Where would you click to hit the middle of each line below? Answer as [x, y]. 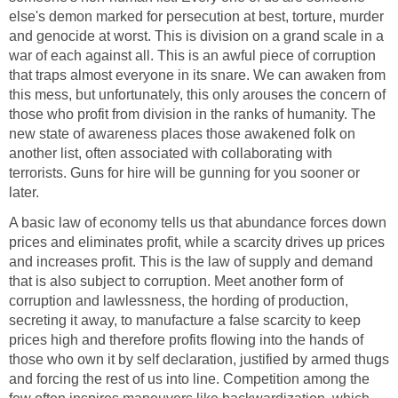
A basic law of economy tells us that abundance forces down [198, 223]
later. [24, 193]
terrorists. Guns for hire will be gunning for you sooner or [184, 173]
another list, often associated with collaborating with [171, 154]
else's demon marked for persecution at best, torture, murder [196, 17]
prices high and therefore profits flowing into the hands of [186, 340]
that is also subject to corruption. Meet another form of [176, 282]
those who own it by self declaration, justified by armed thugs [199, 360]
